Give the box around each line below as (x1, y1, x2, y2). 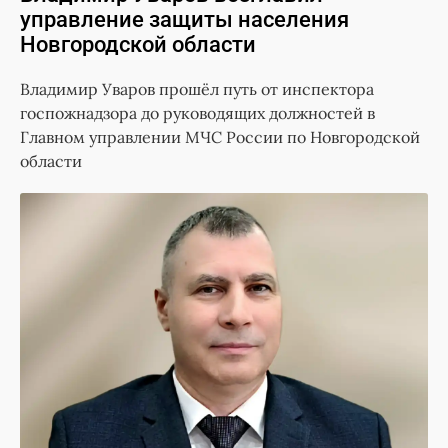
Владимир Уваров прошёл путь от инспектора (20, 79, 374, 100)
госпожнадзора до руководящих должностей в (20, 103, 375, 124)
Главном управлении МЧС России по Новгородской (20, 127, 420, 148)
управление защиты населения (20, 7, 349, 33)
